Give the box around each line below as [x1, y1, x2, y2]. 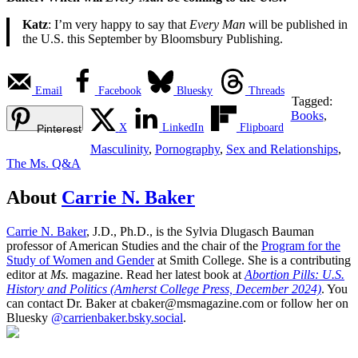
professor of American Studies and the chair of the [6, 239, 261, 253]
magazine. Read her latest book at [69, 268, 245, 282]
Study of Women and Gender [6, 253, 154, 268]
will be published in [245, 18, 348, 32]
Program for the [261, 239, 340, 253]
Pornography [154, 142, 220, 157]
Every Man [189, 18, 245, 32]
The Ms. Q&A [6, 157, 81, 171]
